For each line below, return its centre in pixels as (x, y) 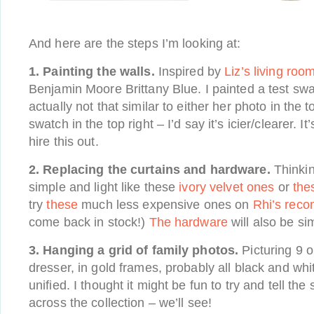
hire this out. (64, 142)
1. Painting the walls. (92, 71)
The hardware (188, 222)
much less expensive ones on (165, 205)
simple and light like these (104, 187)
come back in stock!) (89, 222)
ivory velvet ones (227, 187)
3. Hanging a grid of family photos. (134, 250)
